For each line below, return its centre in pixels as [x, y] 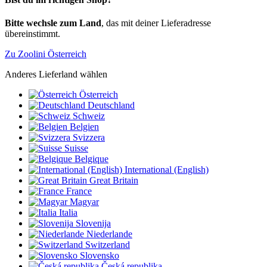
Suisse [76, 148]
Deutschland [111, 105]
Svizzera [89, 138]
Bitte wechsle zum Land [53, 23]
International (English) [167, 170]
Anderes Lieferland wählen [56, 74]
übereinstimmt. [32, 34]
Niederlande [109, 234]
